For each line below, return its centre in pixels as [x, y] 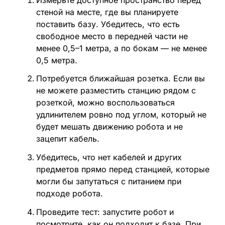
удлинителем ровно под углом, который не [121, 115]
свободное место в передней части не [112, 36]
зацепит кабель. [68, 139]
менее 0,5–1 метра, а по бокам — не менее [121, 48]
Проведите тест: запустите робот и [105, 212]
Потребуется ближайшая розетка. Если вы [120, 79]
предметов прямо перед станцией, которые [123, 170]
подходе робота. [69, 194]
